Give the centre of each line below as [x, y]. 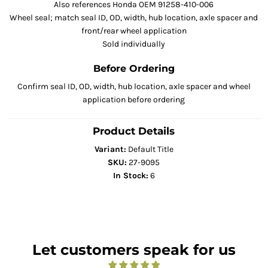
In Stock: [130, 176]
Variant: [110, 150]
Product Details [134, 131]
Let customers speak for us [134, 250]
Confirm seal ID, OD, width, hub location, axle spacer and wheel [134, 87]
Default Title [150, 150]
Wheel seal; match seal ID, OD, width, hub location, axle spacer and [134, 18]
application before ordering [134, 100]
